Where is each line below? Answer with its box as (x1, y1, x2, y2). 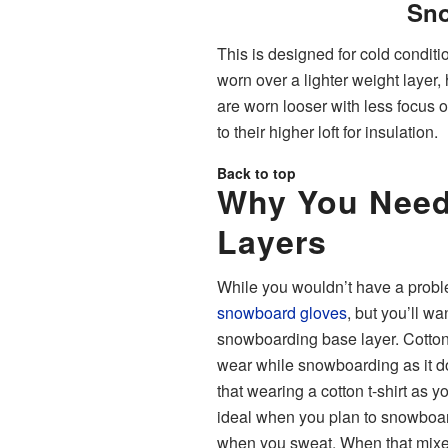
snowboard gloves (217, 301, 347, 325)
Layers (217, 217, 327, 264)
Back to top (217, 162, 296, 183)
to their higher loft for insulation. (217, 119, 438, 143)
